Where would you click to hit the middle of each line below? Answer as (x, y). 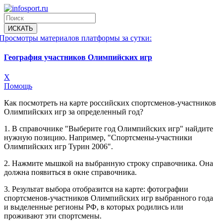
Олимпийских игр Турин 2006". (58, 146)
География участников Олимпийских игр (78, 57)
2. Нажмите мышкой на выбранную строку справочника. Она (109, 163)
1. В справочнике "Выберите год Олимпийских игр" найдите (109, 128)
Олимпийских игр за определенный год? (74, 111)
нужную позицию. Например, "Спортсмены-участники (98, 137)
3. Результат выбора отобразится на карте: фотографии (96, 189)
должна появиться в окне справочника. (70, 172)
